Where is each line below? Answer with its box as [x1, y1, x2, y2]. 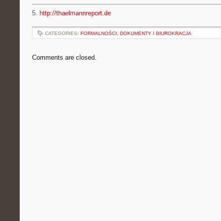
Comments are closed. [32, 54, 97, 61]
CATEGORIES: [45, 31, 80, 36]
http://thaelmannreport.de [39, 9, 111, 17]
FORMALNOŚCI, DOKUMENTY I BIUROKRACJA [80, 31, 191, 36]
